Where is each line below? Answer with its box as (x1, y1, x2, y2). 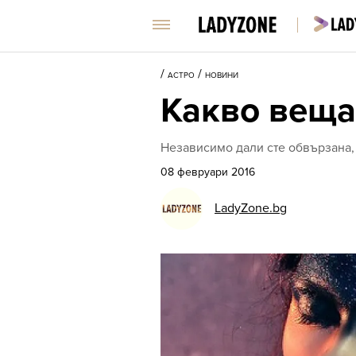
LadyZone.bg (215, 200, 287, 216)
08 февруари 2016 (161, 165, 255, 179)
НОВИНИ (205, 71, 238, 80)
